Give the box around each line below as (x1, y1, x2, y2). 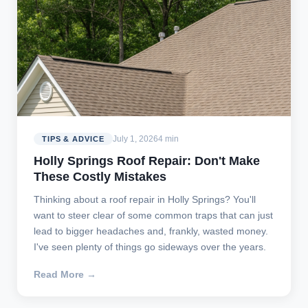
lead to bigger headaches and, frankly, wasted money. (34, 225, 268, 237)
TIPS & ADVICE (42, 135, 104, 144)
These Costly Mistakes (34, 170, 166, 184)
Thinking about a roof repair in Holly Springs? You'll (34, 194, 256, 206)
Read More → (34, 269, 96, 280)
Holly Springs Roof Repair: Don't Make (34, 154, 260, 168)
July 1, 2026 (112, 134, 158, 144)
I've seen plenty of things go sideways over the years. (34, 241, 266, 253)
